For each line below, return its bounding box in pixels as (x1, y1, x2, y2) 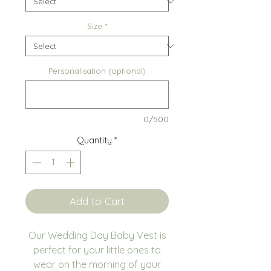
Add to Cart (70, 194, 125, 207)
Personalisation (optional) (48, 66, 146, 76)
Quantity (77, 134, 112, 146)
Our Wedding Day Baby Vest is (28, 229, 166, 241)
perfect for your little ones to (33, 243, 161, 256)
